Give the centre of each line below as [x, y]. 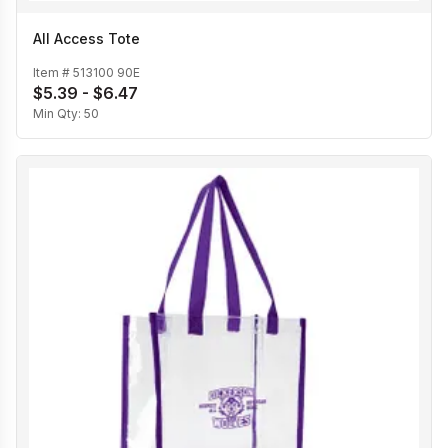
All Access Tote [86, 38]
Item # [53, 73]
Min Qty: [58, 114]
